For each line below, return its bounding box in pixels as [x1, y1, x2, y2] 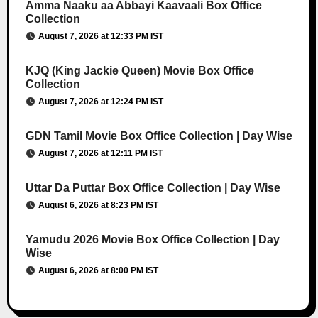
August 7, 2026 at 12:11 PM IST [38, 148, 163, 159]
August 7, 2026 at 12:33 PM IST [38, 31, 163, 42]
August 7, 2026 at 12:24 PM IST [38, 97, 163, 107]
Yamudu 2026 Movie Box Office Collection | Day [25, 234, 280, 246]
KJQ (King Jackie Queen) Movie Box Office [25, 65, 254, 77]
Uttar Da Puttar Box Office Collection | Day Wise [25, 182, 280, 194]
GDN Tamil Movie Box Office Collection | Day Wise [25, 130, 292, 143]
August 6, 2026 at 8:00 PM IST [38, 265, 158, 276]
